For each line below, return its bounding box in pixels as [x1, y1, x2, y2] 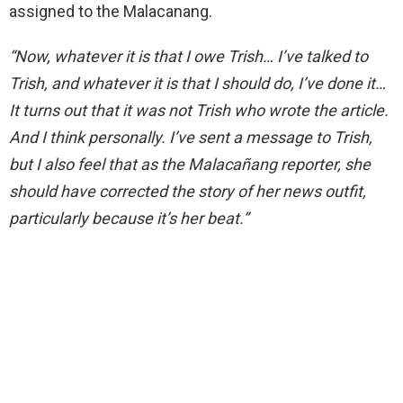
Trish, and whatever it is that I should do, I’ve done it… [9, 73, 386, 93]
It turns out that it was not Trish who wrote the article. [9, 100, 389, 120]
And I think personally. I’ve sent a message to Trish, [9, 127, 372, 147]
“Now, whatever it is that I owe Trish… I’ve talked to [9, 46, 368, 66]
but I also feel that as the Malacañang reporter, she [9, 154, 371, 174]
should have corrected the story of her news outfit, [9, 181, 366, 201]
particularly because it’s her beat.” [9, 208, 248, 228]
